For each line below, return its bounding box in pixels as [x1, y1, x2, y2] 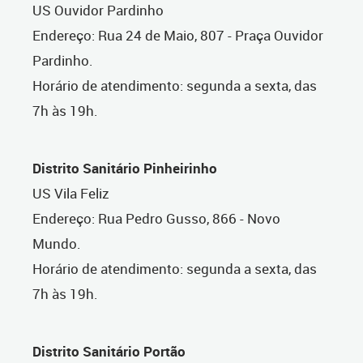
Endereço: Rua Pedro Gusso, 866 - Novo [32, 209, 280, 228]
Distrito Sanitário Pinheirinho [32, 159, 220, 178]
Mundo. [32, 234, 81, 254]
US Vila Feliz [32, 184, 109, 203]
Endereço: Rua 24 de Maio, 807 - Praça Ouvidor [32, 26, 323, 45]
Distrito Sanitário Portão [32, 342, 186, 361]
